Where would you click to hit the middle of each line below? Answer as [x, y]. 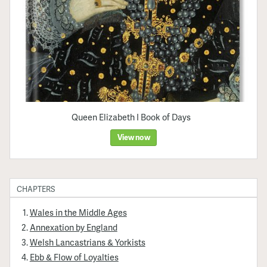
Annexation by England [73, 227]
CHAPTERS [36, 189]
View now [133, 137]
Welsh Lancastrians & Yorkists [87, 242]
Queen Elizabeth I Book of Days [131, 117]
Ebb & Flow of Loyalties [74, 257]
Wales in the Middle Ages [78, 212]
